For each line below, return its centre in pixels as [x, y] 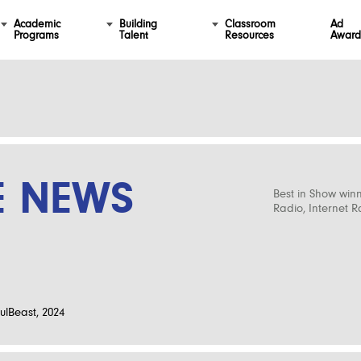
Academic [37, 24]
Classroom [250, 24]
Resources [249, 35]
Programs [36, 35]
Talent [133, 35]
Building [138, 24]
